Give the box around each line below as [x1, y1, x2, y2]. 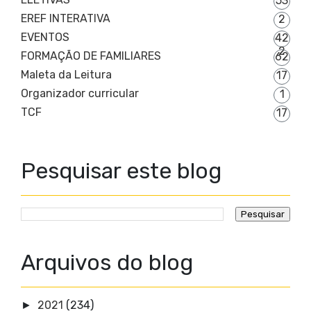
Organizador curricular [21, 87, 139, 101]
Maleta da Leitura [21, 68, 112, 82]
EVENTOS [21, 31, 69, 44]
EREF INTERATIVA [21, 12, 110, 26]
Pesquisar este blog [21, 158, 221, 185]
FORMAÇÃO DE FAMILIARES [21, 49, 161, 63]
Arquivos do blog [21, 249, 193, 276]
